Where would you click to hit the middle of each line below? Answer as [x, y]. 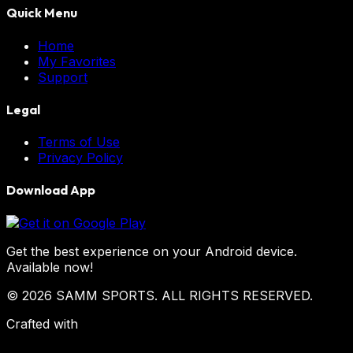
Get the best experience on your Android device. [152, 251]
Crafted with [42, 323]
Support [63, 77]
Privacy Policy [80, 158]
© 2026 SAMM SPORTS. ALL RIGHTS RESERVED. [160, 295]
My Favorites [77, 61]
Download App [51, 190]
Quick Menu [42, 13]
